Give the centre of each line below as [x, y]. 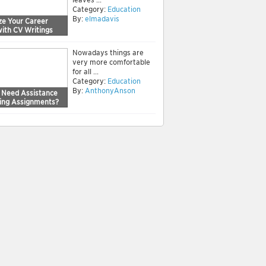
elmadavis [102, 19]
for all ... [85, 72]
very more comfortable [111, 62]
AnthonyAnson [110, 91]
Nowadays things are [108, 53]
